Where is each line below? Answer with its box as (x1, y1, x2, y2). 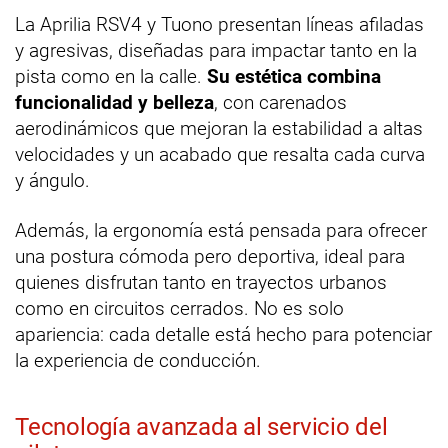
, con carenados (214, 91, 347, 115)
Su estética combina (207, 65, 381, 89)
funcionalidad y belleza (15, 91, 214, 115)
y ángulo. (15, 169, 90, 193)
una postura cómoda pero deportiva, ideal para (15, 245, 405, 269)
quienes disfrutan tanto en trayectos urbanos (15, 271, 387, 295)
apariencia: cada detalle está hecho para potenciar (15, 323, 432, 347)
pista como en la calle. (15, 65, 207, 89)
